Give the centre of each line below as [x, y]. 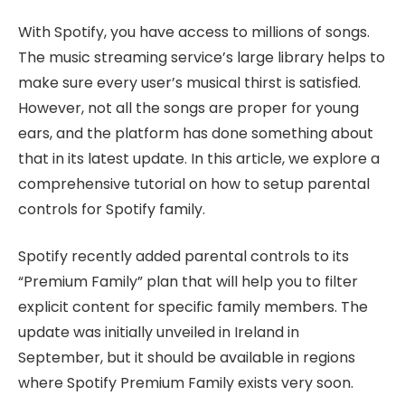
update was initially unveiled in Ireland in [159, 333]
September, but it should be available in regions [187, 358]
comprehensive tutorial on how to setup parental [194, 184]
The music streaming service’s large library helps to [202, 57]
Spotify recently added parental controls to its [184, 257]
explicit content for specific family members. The [193, 307]
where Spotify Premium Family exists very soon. [186, 383]
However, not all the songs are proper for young [188, 108]
